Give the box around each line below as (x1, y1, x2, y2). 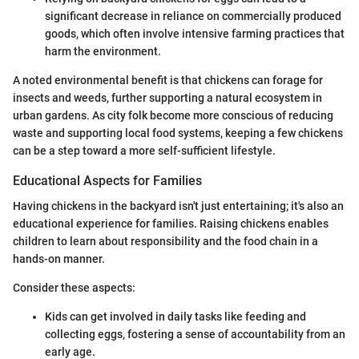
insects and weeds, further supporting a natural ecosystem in (13, 91, 322, 104)
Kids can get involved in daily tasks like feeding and (45, 309, 306, 323)
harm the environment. (45, 44, 161, 58)
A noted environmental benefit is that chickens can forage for (13, 73, 323, 87)
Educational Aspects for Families (13, 172, 202, 188)
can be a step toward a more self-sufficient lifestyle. (13, 143, 276, 157)
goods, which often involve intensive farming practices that (45, 26, 345, 40)
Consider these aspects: (13, 280, 135, 294)
